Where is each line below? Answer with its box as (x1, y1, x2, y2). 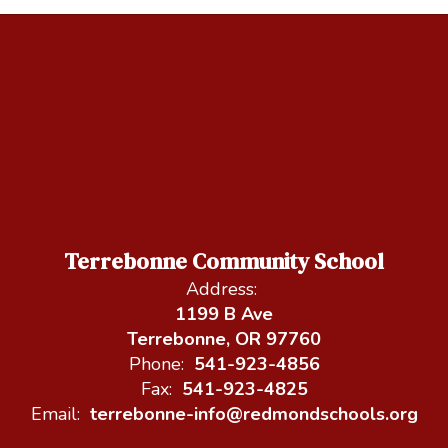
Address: (186, 276, 257, 301)
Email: (30, 401, 80, 426)
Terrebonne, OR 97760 (127, 326, 321, 351)
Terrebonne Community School (64, 245, 384, 276)
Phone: (128, 351, 184, 376)
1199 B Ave (175, 301, 273, 326)
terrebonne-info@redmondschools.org (89, 401, 418, 426)
